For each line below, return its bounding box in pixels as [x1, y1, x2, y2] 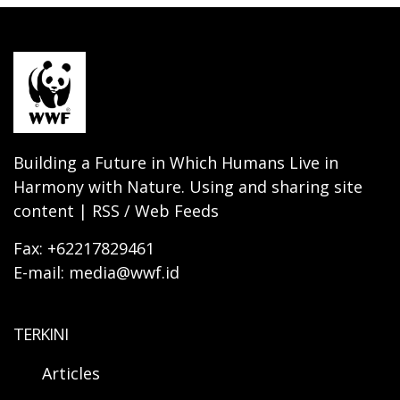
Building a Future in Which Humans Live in [13, 152, 338, 174]
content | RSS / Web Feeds [13, 200, 219, 222]
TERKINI [13, 323, 68, 346]
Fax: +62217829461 [13, 237, 154, 260]
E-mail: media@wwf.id [13, 262, 179, 284]
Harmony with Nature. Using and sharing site [13, 176, 362, 198]
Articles [42, 362, 100, 385]
